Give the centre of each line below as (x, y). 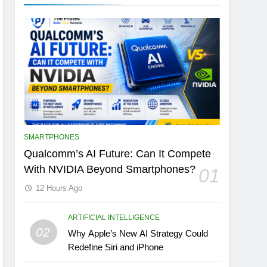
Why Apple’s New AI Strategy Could (138, 234)
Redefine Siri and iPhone (116, 247)
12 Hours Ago (59, 188)
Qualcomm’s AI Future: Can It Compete (118, 154)
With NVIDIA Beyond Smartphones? (110, 170)
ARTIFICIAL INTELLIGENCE (114, 218)
